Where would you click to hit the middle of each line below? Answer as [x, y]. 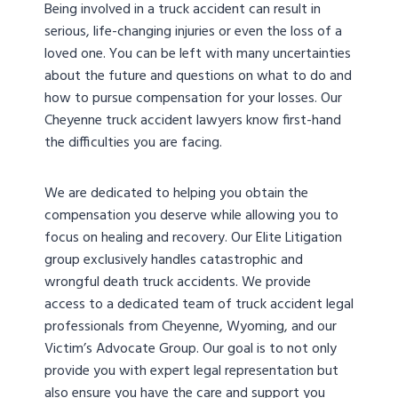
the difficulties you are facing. [135, 143]
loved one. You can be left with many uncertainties [198, 55]
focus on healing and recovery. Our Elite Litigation [193, 239]
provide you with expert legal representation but [191, 372]
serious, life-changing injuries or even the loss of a [193, 32]
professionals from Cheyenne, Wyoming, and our [191, 327]
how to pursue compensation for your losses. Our [193, 99]
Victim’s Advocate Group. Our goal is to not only [191, 350]
